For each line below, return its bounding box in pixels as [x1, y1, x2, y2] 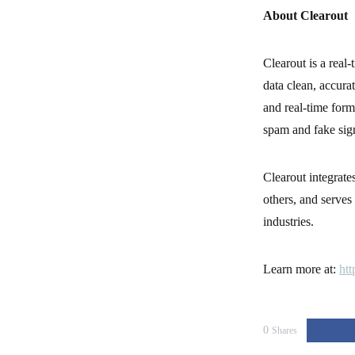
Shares [272, 325, 297, 336]
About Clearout [263, 9, 348, 22]
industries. [263, 215, 314, 228]
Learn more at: [263, 262, 339, 276]
